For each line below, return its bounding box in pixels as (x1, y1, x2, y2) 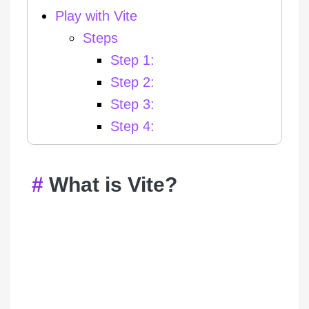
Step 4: (110, 119, 154, 134)
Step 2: (110, 74, 154, 90)
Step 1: (110, 52, 154, 68)
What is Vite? (49, 173, 177, 197)
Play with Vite (55, 8, 137, 24)
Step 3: (110, 97, 154, 112)
